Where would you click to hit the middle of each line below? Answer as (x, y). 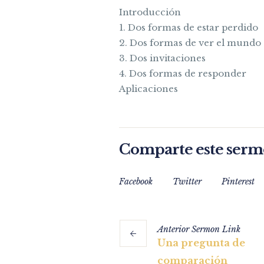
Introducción (150, 12)
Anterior (173, 230)
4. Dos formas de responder (183, 74)
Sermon (206, 230)
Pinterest (238, 182)
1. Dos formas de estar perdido (189, 28)
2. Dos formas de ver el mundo (190, 43)
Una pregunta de (201, 243)
